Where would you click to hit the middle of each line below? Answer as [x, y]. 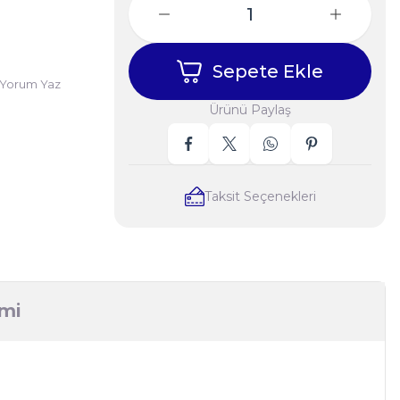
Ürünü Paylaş [250, 110]
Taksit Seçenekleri [260, 196]
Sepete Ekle [268, 71]
